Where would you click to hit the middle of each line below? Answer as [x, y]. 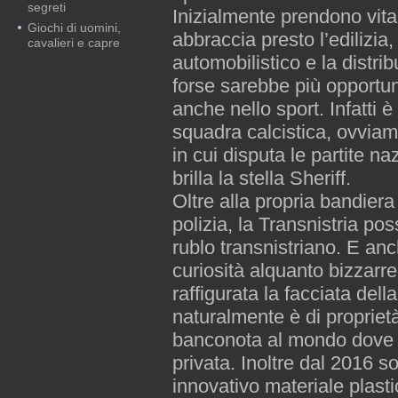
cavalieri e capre [74, 43]
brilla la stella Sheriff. [262, 178]
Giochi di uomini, [75, 28]
